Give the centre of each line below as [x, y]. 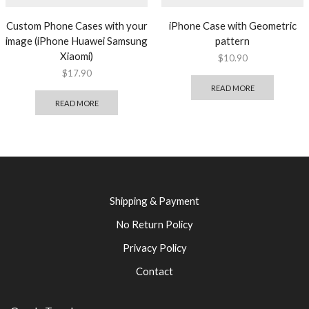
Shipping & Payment [154, 201]
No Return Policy [154, 225]
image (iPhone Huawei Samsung [77, 40]
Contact [154, 271]
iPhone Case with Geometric [232, 25]
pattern [232, 40]
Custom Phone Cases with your [77, 25]
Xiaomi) [77, 56]
